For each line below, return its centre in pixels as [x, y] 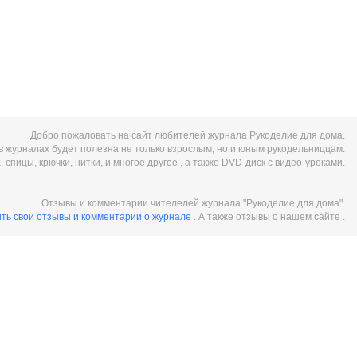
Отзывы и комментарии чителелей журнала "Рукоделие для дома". [193, 203]
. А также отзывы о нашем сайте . [269, 217]
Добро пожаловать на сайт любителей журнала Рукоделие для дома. [188, 135]
